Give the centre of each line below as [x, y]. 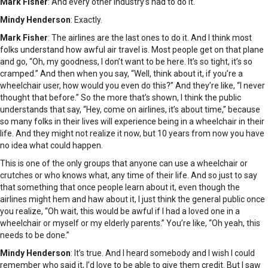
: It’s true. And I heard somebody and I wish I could [163, 253]
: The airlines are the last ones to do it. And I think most [150, 38]
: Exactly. [86, 20]
